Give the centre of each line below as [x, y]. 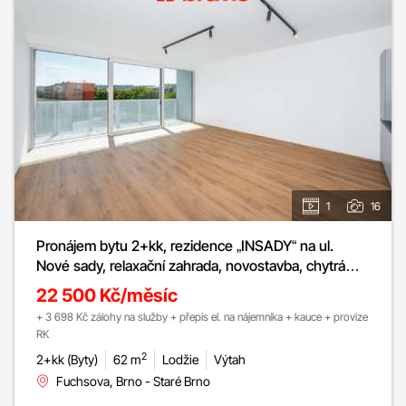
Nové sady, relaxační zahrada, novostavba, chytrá [191, 266]
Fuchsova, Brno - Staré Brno [133, 382]
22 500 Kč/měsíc [107, 296]
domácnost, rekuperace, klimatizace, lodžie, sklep [192, 286]
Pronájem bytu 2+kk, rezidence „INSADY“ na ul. [185, 246]
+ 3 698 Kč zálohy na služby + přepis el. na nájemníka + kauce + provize [202, 317]
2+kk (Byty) [67, 360]
